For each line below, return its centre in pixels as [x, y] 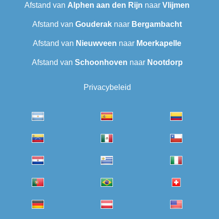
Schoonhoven [101, 63]
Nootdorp [165, 63]
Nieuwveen [96, 44]
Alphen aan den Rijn [105, 5]
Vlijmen [176, 5]
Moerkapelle [159, 44]
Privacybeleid [107, 88]
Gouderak [94, 24]
